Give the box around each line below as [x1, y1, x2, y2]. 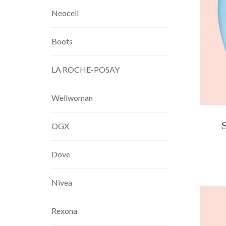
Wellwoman [51, 93, 93, 102]
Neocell [51, 8, 79, 18]
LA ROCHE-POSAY [51, 65, 120, 74]
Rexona [51, 206, 77, 215]
